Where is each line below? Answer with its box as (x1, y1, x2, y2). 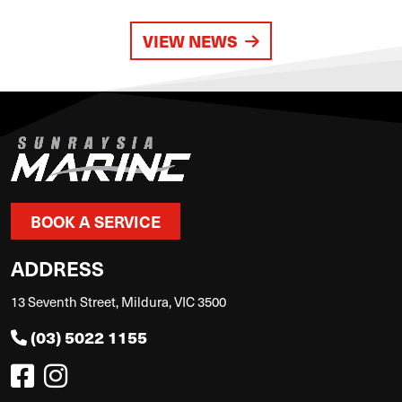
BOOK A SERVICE (31, 209, 161, 232)
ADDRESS (11, 253, 104, 282)
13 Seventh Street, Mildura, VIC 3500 (11, 292, 226, 310)
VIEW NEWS (143, 29, 238, 52)
